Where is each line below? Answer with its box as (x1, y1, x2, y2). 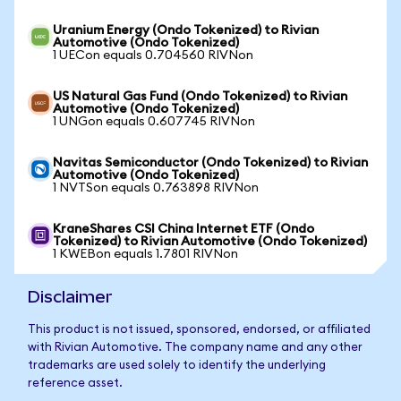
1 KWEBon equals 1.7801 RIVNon (53, 248, 238, 260)
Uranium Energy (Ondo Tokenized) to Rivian (53, 24, 319, 37)
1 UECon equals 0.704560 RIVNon (53, 49, 253, 62)
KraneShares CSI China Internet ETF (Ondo (53, 223, 314, 235)
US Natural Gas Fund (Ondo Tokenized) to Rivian (53, 90, 347, 103)
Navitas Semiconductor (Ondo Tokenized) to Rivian (53, 157, 368, 169)
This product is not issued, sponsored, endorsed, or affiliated (28, 324, 371, 336)
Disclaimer (28, 287, 113, 306)
